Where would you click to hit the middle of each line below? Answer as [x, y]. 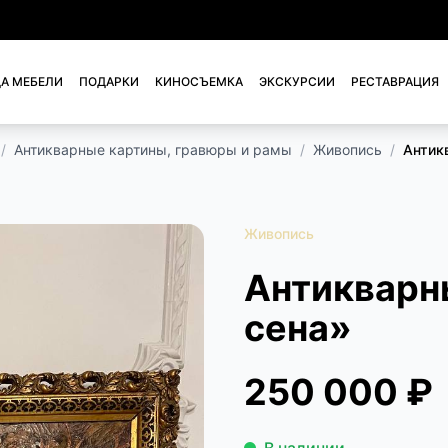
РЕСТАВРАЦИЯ [395, 81]
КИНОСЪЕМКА [199, 81]
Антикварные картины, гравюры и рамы [153, 149]
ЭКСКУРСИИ [297, 81]
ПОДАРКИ [109, 81]
